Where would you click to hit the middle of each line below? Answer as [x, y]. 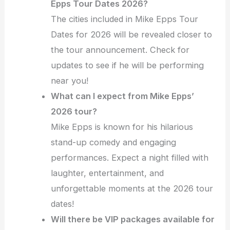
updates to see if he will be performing [128, 65]
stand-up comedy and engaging [114, 142]
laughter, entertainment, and [108, 173]
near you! [70, 81]
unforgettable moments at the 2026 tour [132, 189]
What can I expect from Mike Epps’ [123, 96]
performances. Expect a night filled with [130, 158]
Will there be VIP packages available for [133, 219]
